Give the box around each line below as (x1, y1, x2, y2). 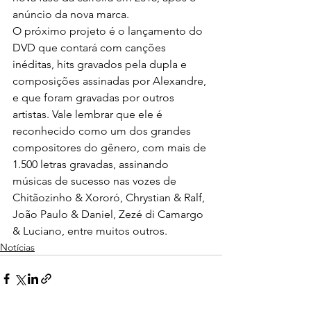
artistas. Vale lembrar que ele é (12, 108, 165, 121)
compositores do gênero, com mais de (12, 141, 209, 154)
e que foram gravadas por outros (12, 91, 177, 104)
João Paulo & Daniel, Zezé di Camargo (12, 208, 206, 221)
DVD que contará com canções (12, 41, 169, 54)
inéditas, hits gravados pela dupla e (12, 58, 190, 71)
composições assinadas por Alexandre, (12, 74, 209, 87)
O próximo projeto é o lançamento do (12, 24, 205, 37)
